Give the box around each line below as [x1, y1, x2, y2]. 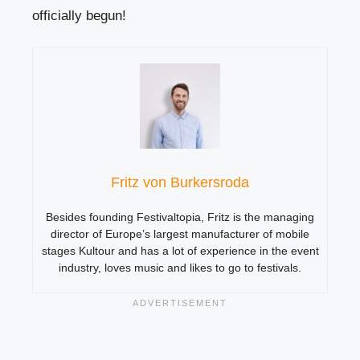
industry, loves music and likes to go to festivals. [59, 261, 301, 275]
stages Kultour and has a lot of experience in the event [41, 244, 319, 258]
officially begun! [32, 8, 126, 24]
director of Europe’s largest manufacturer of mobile [51, 227, 309, 241]
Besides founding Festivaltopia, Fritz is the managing [46, 211, 314, 224]
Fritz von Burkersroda [111, 174, 249, 191]
